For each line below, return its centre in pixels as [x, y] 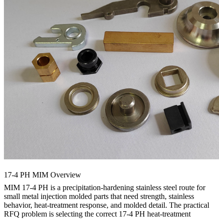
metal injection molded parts [65, 197]
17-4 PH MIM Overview [43, 175]
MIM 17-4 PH [26, 188]
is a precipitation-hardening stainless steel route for [127, 188]
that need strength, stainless [151, 197]
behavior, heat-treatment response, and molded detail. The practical [107, 205]
